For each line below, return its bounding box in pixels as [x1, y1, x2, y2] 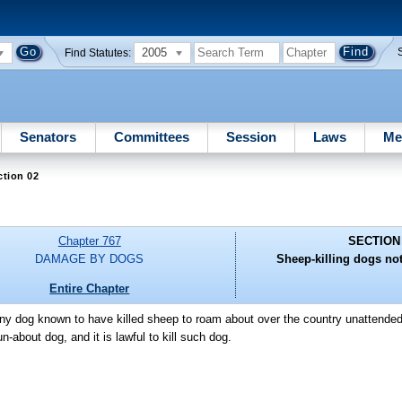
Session [225, 128, 276, 144]
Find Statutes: [65, 47, 132, 58]
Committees [113, 128, 189, 144]
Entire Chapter [49, 281, 130, 295]
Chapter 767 [57, 234, 121, 249]
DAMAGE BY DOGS [35, 252, 144, 267]
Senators [20, 128, 77, 144]
